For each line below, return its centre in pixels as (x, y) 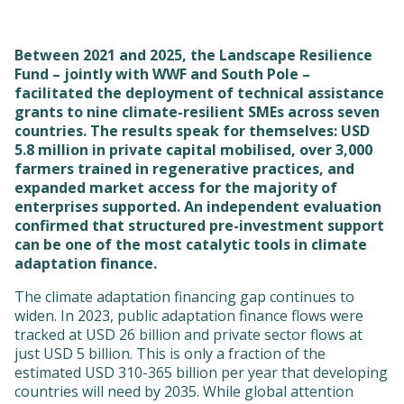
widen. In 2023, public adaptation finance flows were (189, 316)
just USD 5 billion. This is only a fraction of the (170, 354)
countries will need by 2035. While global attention (184, 392)
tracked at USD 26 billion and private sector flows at (188, 335)
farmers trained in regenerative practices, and (184, 169)
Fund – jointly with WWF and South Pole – (162, 74)
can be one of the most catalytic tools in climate (191, 245)
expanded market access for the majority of (176, 188)
